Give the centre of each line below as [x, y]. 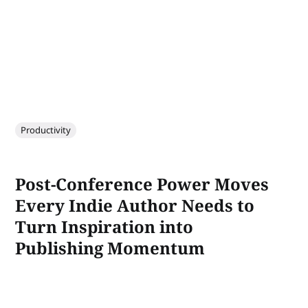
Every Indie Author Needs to [135, 205]
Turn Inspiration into [104, 226]
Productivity [46, 130]
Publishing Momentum [110, 247]
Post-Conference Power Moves [142, 184]
